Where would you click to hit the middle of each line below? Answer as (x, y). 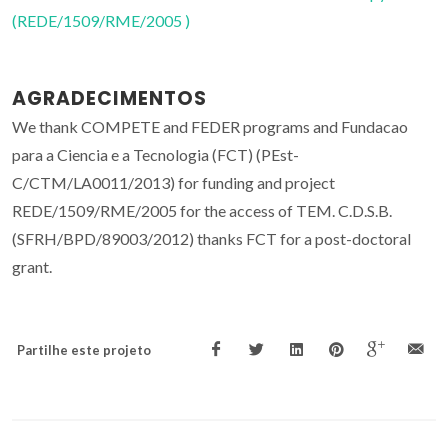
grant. (32, 266)
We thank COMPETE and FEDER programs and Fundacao (210, 126)
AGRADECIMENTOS (109, 98)
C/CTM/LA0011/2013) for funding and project (173, 182)
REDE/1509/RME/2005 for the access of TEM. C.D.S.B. (202, 210)
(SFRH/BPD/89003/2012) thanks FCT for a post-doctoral (211, 238)
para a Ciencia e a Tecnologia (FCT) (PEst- (155, 154)
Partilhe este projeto (84, 349)
